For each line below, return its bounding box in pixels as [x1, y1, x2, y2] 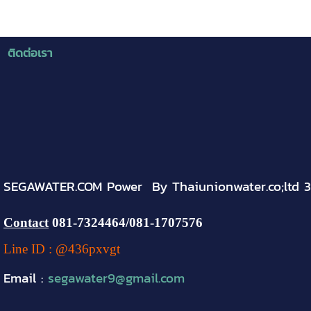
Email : [3, 267, 48, 287]
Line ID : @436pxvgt [3, 241, 120, 256]
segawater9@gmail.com [48, 267, 185, 287]
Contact [3, 215, 49, 230]
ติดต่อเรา [8, 44, 52, 62]
